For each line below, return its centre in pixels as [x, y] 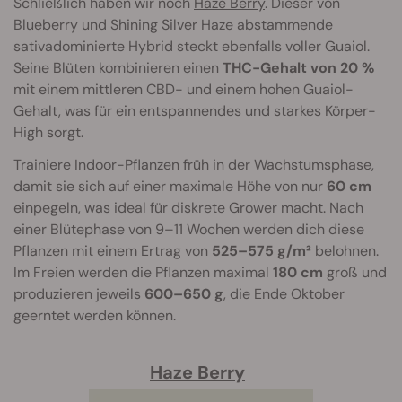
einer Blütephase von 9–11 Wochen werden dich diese [189, 230]
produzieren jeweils [79, 294]
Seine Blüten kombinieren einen [118, 68]
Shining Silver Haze [172, 25]
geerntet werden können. [95, 316]
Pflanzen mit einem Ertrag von [113, 251]
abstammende [283, 25]
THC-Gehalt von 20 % [298, 68]
